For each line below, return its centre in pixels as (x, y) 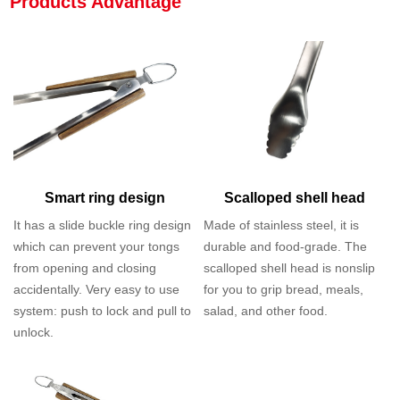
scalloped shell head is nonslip (290, 267)
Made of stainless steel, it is (282, 225)
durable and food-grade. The (286, 246)
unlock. (34, 332)
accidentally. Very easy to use (97, 289)
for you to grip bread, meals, (284, 289)
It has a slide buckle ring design (103, 225)
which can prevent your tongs (97, 246)
